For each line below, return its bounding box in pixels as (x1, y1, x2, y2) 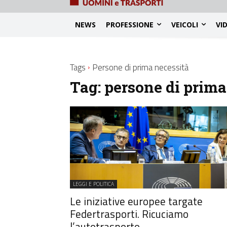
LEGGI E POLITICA (73, 180, 114, 187)
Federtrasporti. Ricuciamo (70, 205, 188, 222)
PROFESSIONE (106, 19, 154, 29)
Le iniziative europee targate (70, 193, 203, 209)
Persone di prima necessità (92, 60, 188, 74)
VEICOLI (171, 19, 198, 29)
